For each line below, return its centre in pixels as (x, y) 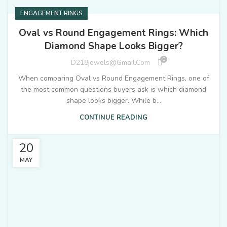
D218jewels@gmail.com (110, 63)
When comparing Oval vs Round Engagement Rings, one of (113, 78)
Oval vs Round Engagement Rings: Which (113, 33)
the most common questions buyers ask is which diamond (113, 89)
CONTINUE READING (113, 117)
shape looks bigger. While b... (113, 100)
